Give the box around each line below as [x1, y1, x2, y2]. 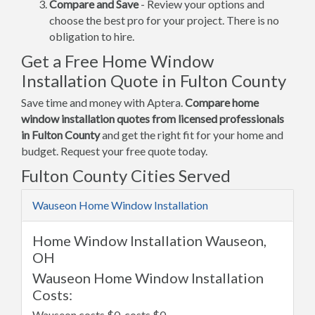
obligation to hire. [49, 30, 134, 43]
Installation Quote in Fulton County [21, 70, 286, 91]
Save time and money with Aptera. [21, 96, 185, 109]
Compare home [185, 96, 259, 109]
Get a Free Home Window [21, 51, 214, 71]
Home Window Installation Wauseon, [32, 232, 266, 249]
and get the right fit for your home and [100, 128, 283, 141]
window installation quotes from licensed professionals [21, 112, 284, 125]
